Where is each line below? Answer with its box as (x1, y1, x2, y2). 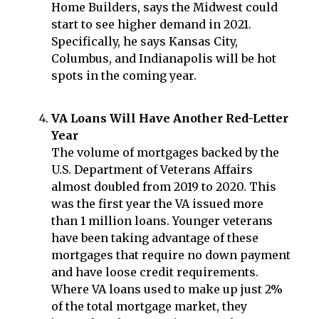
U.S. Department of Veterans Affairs (51, 162, 253, 177)
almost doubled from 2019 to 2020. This (51, 179, 276, 194)
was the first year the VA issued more (51, 197, 263, 211)
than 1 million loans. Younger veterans (51, 214, 273, 229)
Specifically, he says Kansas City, (51, 34, 238, 49)
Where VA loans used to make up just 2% (51, 282, 283, 297)
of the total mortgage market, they (51, 299, 247, 314)
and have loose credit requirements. (51, 265, 258, 280)
